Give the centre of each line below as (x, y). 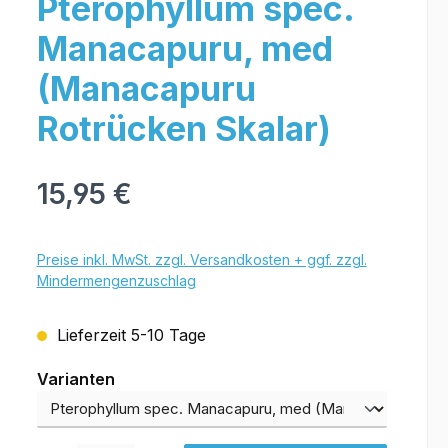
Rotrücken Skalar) (183, 128)
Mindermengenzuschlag (116, 280)
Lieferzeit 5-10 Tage (128, 335)
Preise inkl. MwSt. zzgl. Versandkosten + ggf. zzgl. (201, 259)
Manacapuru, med (184, 48)
